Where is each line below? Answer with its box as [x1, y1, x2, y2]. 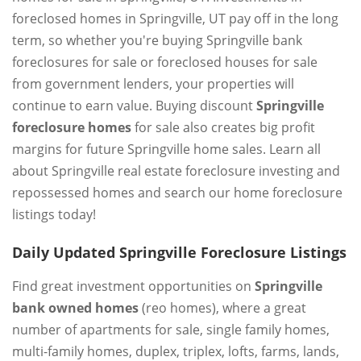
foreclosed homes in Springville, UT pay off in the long [12, 10, 338, 27]
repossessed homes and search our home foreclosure [12, 184, 342, 201]
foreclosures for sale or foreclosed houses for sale [12, 53, 317, 71]
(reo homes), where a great [139, 299, 306, 317]
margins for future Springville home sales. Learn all [12, 140, 321, 158]
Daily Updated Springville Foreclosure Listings [12, 243, 346, 262]
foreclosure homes [12, 118, 131, 136]
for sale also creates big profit [131, 118, 315, 136]
